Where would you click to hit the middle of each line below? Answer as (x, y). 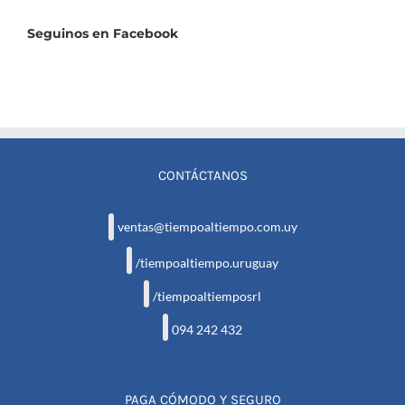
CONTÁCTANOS (202, 175)
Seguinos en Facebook (103, 33)
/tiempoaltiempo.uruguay (207, 263)
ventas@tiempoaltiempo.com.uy (207, 226)
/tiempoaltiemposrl (207, 296)
